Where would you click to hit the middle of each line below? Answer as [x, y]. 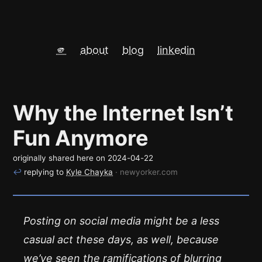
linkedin [176, 50]
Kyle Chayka [89, 172]
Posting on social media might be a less [121, 221]
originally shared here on [60, 158]
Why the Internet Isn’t [123, 113]
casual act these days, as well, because [121, 239]
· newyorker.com [146, 172]
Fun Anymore [81, 138]
